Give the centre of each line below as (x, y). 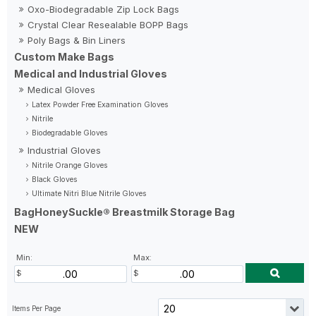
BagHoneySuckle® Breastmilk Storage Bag (125, 212)
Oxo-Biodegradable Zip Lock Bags (104, 9)
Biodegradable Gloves (70, 133)
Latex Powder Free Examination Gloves (100, 104)
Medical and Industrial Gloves (91, 73)
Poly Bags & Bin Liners (77, 40)
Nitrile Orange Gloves (70, 165)
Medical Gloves (62, 89)
